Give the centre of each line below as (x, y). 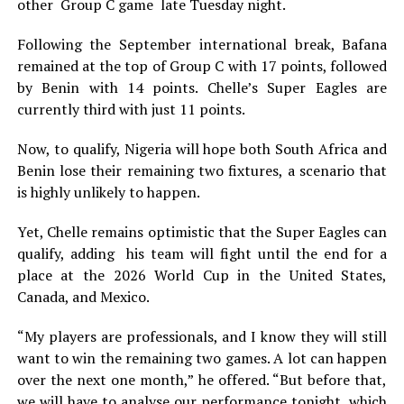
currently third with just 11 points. (131, 110)
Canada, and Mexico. (83, 297)
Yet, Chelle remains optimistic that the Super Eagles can (202, 232)
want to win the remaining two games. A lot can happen (202, 358)
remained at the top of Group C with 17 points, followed (202, 66)
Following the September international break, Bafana (202, 45)
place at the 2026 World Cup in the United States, (202, 275)
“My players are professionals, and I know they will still (202, 337)
